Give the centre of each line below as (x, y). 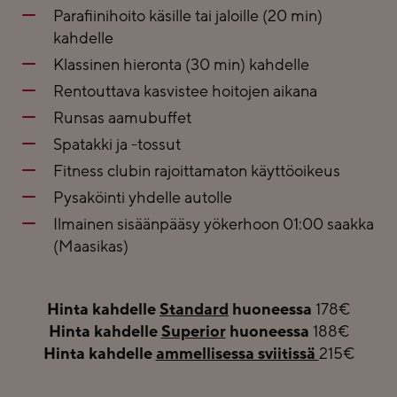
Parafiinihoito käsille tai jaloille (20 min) (188, 16)
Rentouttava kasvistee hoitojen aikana (185, 91)
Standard (194, 309)
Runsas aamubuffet (126, 118)
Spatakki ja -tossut (117, 144)
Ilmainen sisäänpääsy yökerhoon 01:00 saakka (214, 224)
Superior (193, 331)
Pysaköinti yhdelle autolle (143, 198)
